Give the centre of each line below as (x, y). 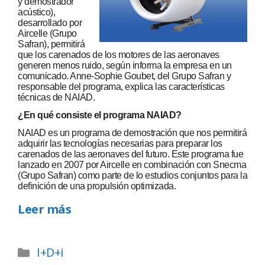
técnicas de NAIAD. (56, 98)
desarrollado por (50, 23)
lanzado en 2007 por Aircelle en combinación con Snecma (132, 165)
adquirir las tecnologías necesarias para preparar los (120, 144)
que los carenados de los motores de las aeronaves (119, 55)
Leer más (44, 209)
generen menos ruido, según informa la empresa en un (125, 66)
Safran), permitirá (51, 44)
